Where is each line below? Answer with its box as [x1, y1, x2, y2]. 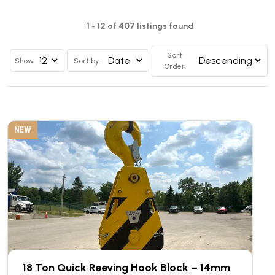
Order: [163, 61, 186, 71]
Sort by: [74, 56, 101, 65]
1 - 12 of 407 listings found [86, 20, 194, 31]
